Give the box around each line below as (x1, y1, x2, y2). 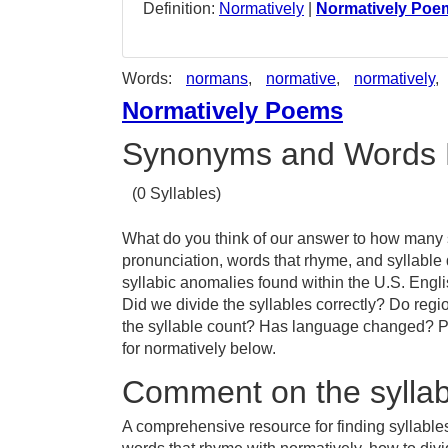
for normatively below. (122, 340, 276, 357)
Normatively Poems (122, 97, 343, 124)
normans (186, 70, 248, 87)
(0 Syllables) (132, 185, 221, 202)
